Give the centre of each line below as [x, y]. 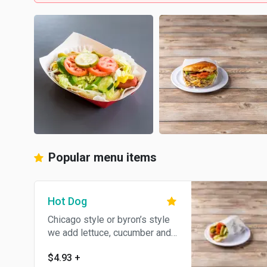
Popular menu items [101, 157]
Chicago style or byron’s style [109, 220]
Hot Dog [67, 201]
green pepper [76, 246]
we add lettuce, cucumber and [109, 233]
